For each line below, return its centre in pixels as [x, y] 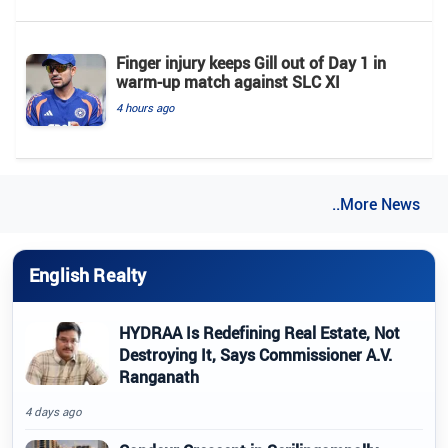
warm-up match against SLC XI [228, 81]
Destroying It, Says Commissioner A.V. [255, 354]
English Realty [88, 275]
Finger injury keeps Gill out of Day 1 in [251, 62]
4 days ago [53, 411]
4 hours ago [145, 107]
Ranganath [159, 376]
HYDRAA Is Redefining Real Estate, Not [259, 332]
